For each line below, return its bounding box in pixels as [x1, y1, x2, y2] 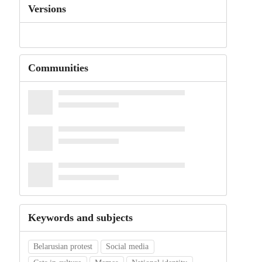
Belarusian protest [33, 242, 93, 251]
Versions [27, 3, 66, 15]
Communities [27, 62, 88, 74]
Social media [106, 242, 149, 251]
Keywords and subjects [27, 212, 133, 224]
